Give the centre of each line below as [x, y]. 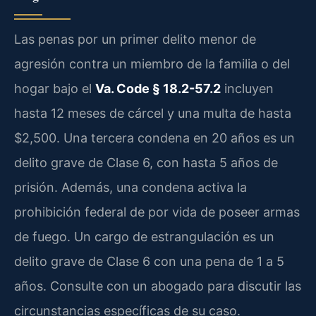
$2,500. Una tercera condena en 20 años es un [154, 138]
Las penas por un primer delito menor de [135, 39]
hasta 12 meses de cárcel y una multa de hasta [153, 114]
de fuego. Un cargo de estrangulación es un [144, 237]
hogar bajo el [55, 89]
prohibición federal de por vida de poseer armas [157, 212]
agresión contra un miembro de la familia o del [152, 64]
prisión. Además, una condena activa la [130, 188]
